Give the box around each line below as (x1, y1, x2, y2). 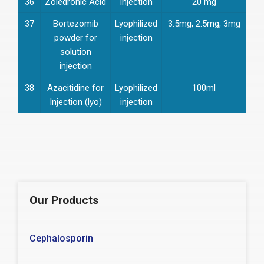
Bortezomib (52, 18, 98, 29)
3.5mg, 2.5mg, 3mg (167, 18, 240, 29)
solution (60, 46, 91, 57)
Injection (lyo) (49, 96, 102, 107)
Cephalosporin (29, 232, 93, 244)
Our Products (29, 193, 98, 207)
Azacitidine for (47, 82, 104, 93)
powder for (54, 32, 97, 43)
